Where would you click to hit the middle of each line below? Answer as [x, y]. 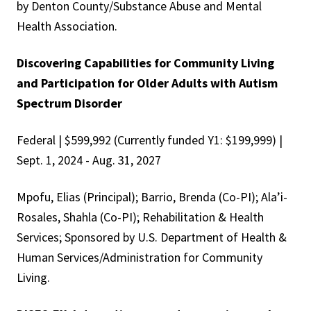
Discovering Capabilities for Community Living [145, 63]
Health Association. [67, 26]
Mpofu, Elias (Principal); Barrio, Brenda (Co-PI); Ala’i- [152, 197]
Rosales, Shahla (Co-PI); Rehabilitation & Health [140, 217]
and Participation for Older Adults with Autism [147, 83]
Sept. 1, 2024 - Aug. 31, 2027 [89, 160]
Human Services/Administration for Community [140, 258]
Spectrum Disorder [69, 103]
